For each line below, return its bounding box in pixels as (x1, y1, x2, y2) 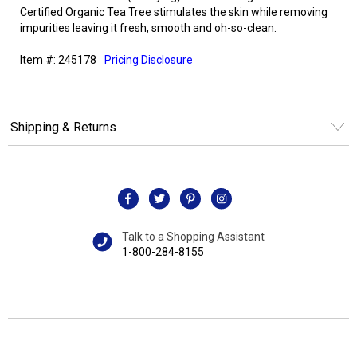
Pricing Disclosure (104, 53, 193, 66)
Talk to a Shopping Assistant (122, 230, 265, 243)
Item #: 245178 (20, 53, 96, 66)
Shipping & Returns (10, 119, 116, 135)
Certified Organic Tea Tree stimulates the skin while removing (20, 6, 328, 18)
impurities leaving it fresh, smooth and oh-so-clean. (20, 22, 277, 34)
